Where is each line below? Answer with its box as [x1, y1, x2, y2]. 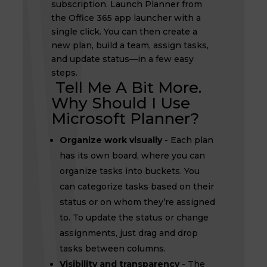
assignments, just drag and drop [59, 228, 198, 238]
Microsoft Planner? [51, 109, 199, 128]
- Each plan [164, 135, 213, 145]
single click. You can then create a [51, 26, 197, 37]
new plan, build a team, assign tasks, [51, 40, 209, 51]
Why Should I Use [51, 94, 190, 113]
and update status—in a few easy [51, 54, 194, 64]
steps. [51, 67, 77, 78]
